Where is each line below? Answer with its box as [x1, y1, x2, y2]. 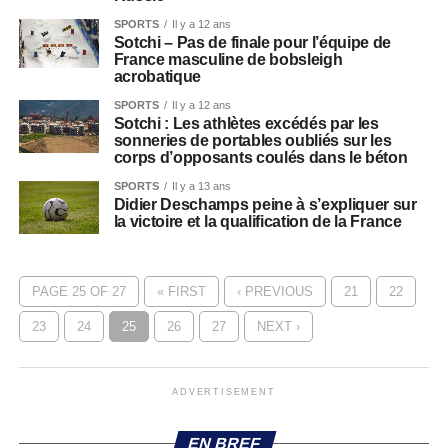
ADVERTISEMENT [172, 387, 276, 398]
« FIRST [156, 284, 206, 300]
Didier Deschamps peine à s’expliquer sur [113, 196, 417, 214]
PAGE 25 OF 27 [31, 284, 126, 300]
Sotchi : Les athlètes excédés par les [113, 115, 379, 133]
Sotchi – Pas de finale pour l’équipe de [113, 34, 392, 52]
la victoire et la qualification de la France [113, 213, 402, 231]
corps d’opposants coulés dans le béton [113, 149, 408, 167]
